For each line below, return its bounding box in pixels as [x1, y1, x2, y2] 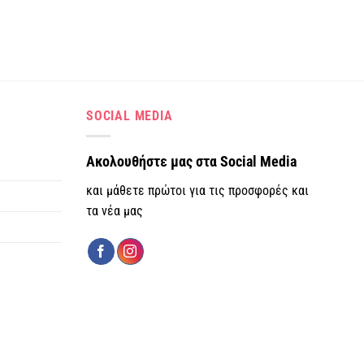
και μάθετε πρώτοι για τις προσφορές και [86, 182, 309, 198]
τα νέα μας [86, 202, 143, 219]
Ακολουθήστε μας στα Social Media [86, 152, 297, 170]
